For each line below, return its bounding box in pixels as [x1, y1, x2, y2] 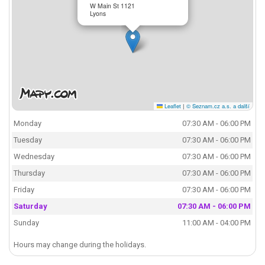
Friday [14, 185, 35, 195]
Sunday [14, 218, 40, 228]
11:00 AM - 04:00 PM [182, 218, 251, 228]
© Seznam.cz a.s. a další [186, 101, 250, 110]
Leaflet [162, 101, 181, 110]
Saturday [14, 202, 48, 211]
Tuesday [14, 135, 43, 145]
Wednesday [14, 152, 55, 161]
